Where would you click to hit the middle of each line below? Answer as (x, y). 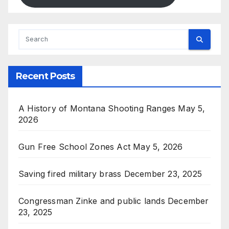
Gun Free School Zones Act (74, 147)
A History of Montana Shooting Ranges (97, 109)
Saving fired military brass (70, 174)
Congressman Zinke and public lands (92, 201)
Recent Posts (45, 76)
